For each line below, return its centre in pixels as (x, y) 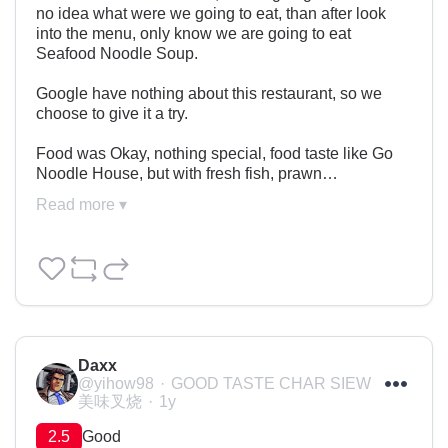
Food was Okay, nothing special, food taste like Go (214, 154)
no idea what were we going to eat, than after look (211, 14)
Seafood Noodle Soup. (117, 54)
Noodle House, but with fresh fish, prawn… (187, 174)
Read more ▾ (81, 205)
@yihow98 (116, 384)
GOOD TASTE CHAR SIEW (271, 384)
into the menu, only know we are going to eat (193, 34)
